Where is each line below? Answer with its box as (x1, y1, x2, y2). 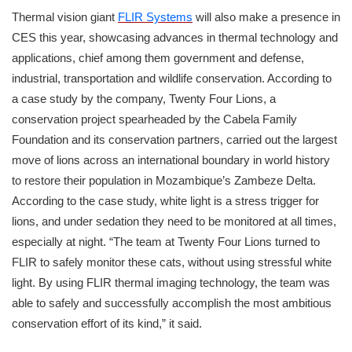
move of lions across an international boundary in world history (12, 153, 330, 167)
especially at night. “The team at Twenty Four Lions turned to (12, 235, 320, 249)
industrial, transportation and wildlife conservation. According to (12, 71, 332, 86)
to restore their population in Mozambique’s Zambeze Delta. (12, 174, 316, 188)
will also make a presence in (192, 10, 340, 24)
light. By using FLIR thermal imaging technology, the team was (12, 276, 330, 290)
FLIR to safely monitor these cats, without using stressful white (12, 255, 332, 269)
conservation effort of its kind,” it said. (12, 317, 202, 331)
